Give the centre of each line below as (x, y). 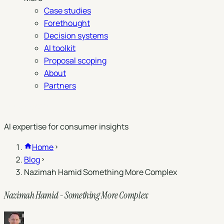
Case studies (67, 10)
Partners (60, 85)
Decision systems (76, 35)
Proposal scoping (75, 60)
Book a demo (28, 106)
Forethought (67, 23)
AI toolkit (60, 48)
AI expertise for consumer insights (66, 126)
